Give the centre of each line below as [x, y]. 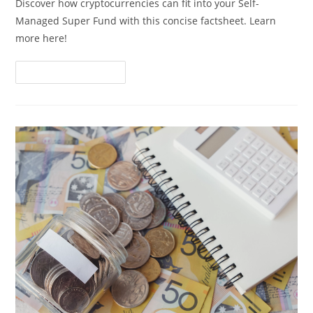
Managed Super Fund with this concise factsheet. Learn [146, 20]
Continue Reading [66, 72]
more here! [42, 38]
